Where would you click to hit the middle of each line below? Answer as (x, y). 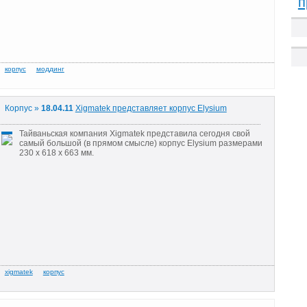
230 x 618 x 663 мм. (57, 152)
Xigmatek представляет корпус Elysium (151, 109)
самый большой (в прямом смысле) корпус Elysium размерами (140, 143)
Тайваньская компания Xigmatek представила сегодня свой (134, 133)
